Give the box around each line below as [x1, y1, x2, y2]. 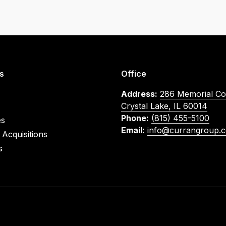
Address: [121, 89, 157, 99]
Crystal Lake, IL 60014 [121, 101, 207, 111]
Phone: [121, 113, 149, 124]
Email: [121, 125, 145, 136]
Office [121, 69, 146, 79]
